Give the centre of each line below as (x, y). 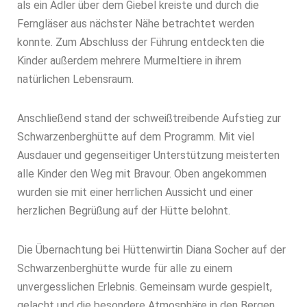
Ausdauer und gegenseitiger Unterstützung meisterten (148, 155)
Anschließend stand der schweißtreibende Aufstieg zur (149, 118)
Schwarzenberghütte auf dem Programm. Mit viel (136, 137)
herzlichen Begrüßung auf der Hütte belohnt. (124, 211)
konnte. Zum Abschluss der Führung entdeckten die (141, 42)
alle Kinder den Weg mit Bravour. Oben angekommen (142, 174)
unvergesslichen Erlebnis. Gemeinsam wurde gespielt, (145, 287)
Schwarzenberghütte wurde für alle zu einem (125, 268)
